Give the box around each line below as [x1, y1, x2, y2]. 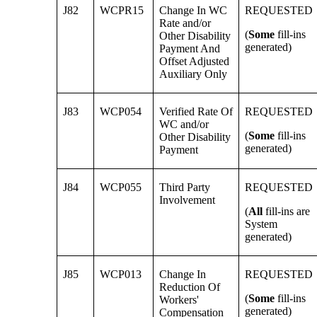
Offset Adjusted [159, 55, 230, 68]
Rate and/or [159, 17, 212, 30]
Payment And [159, 42, 221, 55]
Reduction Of [159, 281, 221, 294]
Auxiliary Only [159, 68, 228, 81]
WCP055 [100, 181, 142, 194]
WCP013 [100, 268, 142, 281]
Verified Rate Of [159, 105, 234, 118]
